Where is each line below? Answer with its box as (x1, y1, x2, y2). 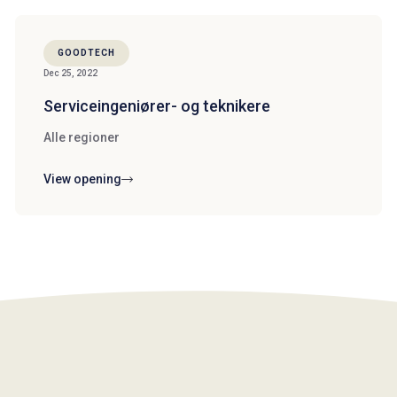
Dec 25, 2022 (43, 68, 97, 78)
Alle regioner (43, 130, 120, 144)
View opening (43, 172, 121, 186)
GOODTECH (58, 48, 115, 58)
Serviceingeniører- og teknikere (43, 97, 270, 115)
